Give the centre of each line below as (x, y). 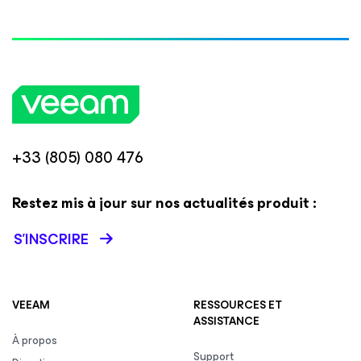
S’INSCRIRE (51, 239)
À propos (35, 340)
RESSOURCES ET (238, 305)
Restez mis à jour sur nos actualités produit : (164, 203)
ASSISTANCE (226, 321)
